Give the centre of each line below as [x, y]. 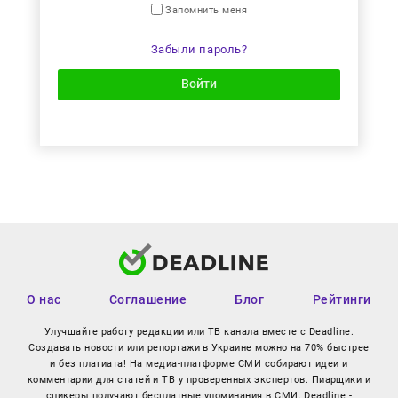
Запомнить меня [205, 11]
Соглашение [148, 300]
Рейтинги [342, 300]
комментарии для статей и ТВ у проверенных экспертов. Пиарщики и [199, 380]
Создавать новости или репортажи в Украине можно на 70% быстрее [199, 348]
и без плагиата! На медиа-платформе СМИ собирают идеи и [199, 364]
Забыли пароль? [199, 50]
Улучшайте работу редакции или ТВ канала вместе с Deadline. [199, 332]
